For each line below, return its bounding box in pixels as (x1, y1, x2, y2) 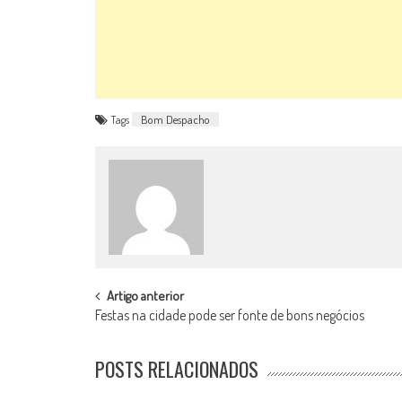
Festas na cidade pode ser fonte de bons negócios (95, 306, 364, 324)
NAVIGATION (94, 309, 182, 337)
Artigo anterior (107, 287, 184, 304)
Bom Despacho (141, 112, 210, 127)
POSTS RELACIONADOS (95, 354, 258, 383)
